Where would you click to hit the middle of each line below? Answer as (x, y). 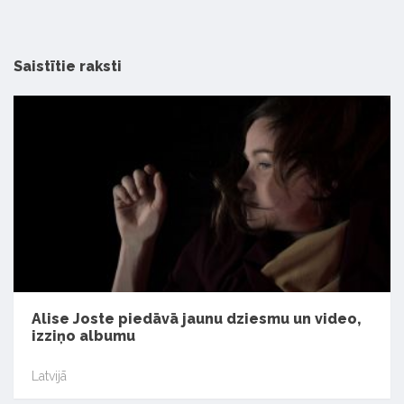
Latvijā (49, 376)
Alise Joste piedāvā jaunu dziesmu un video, (196, 319)
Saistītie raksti (68, 66)
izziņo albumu (83, 336)
